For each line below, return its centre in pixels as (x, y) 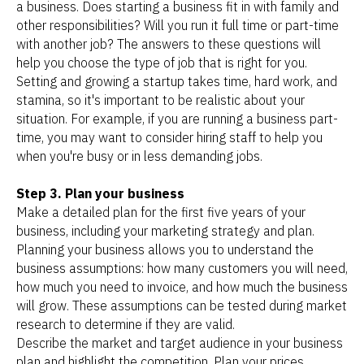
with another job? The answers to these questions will (169, 43)
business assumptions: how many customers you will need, (182, 268)
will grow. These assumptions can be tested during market (182, 305)
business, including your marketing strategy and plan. (165, 230)
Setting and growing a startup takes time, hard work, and (177, 81)
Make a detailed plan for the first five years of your (161, 212)
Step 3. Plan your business (100, 193)
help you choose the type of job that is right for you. (162, 62)
